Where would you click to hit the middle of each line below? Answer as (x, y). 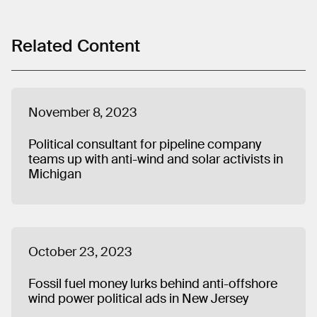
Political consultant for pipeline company (145, 145)
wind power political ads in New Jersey (140, 299)
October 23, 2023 (80, 252)
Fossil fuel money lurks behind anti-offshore (153, 284)
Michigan (56, 174)
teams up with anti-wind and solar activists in (156, 160)
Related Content (76, 46)
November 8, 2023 (83, 113)
